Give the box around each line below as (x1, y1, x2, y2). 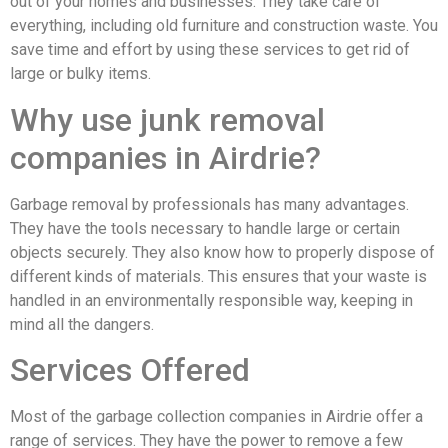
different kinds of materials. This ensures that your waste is (10, 266, 427, 286)
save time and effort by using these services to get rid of (10, 40, 410, 60)
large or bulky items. (10, 64, 151, 84)
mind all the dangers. (10, 314, 154, 334)
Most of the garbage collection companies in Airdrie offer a (10, 407, 423, 427)
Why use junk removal (10, 100, 325, 139)
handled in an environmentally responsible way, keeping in (10, 290, 413, 310)
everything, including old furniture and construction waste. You (10, 16, 438, 36)
